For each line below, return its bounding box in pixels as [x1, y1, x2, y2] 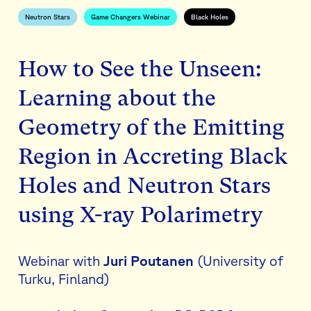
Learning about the [18, 85, 216, 112]
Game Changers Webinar [91, 12, 170, 22]
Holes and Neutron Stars [18, 173, 271, 199]
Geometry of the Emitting [18, 115, 285, 141]
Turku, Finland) [18, 271, 110, 287]
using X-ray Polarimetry [18, 202, 263, 228]
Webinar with [18, 253, 103, 269]
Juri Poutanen [103, 253, 194, 269]
